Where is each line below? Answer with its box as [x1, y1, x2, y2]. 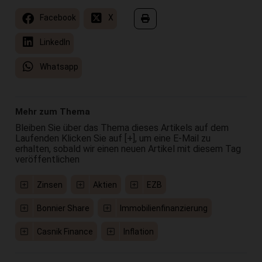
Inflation [123, 226, 154, 236]
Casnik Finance [37, 226, 94, 236]
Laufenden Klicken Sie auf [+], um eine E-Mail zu [15, 132, 211, 144]
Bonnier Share [37, 203, 90, 213]
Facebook [37, 12, 76, 22]
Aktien [92, 180, 117, 189]
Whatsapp [37, 61, 78, 71]
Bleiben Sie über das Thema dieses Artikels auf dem [15, 122, 229, 133]
